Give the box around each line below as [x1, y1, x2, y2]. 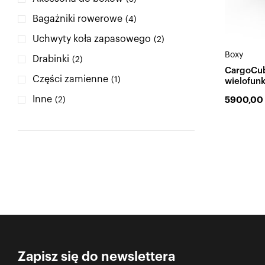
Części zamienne [33, 75, 108, 84]
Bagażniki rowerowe [33, 14, 122, 24]
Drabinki [33, 54, 69, 64]
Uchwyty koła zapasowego [33, 34, 151, 44]
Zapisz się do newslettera [18, 250, 175, 263]
